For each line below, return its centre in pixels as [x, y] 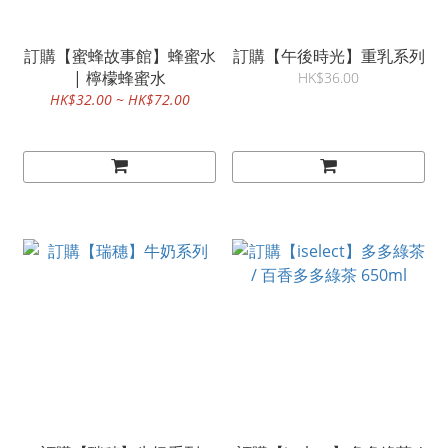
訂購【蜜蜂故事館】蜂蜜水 [119, 56]
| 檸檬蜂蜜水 [119, 78]
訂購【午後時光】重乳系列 [328, 56]
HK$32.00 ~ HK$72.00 [119, 100]
